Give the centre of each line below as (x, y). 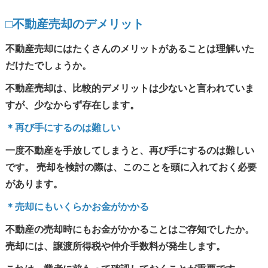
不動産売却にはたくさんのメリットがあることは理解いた (130, 49)
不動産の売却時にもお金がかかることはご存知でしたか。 (130, 229)
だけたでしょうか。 (48, 66)
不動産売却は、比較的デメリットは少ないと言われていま (130, 88)
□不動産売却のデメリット (74, 24)
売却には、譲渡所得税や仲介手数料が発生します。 (115, 246)
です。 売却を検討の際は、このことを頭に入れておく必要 (131, 167)
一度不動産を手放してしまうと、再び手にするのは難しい (130, 150)
